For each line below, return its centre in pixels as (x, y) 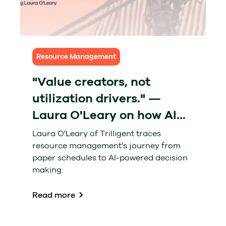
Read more (54, 195)
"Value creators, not (91, 82)
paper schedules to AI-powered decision (110, 158)
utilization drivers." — (97, 99)
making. (48, 170)
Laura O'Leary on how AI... (109, 115)
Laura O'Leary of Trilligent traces (97, 134)
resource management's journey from (106, 146)
